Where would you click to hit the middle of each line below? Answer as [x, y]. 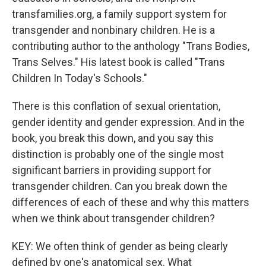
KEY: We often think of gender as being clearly [120, 246]
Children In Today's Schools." [80, 78]
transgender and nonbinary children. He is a [113, 30]
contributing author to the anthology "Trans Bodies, [131, 46]
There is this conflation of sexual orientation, [116, 106]
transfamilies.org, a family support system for [119, 14]
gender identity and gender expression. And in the [128, 122]
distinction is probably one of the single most [118, 154]
